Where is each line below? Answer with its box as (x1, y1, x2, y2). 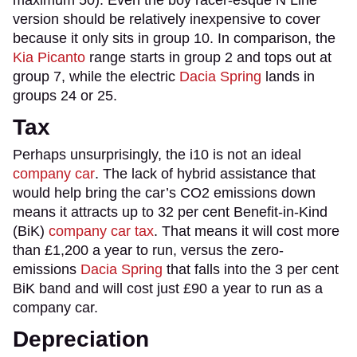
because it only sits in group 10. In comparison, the (13, 29, 335, 46)
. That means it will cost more (154, 222, 339, 239)
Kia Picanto (13, 49, 85, 65)
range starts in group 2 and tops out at (85, 49, 331, 65)
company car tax (49, 222, 154, 239)
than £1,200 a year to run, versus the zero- (13, 241, 284, 258)
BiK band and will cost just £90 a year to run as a (13, 280, 323, 296)
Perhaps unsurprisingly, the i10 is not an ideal (13, 146, 301, 163)
